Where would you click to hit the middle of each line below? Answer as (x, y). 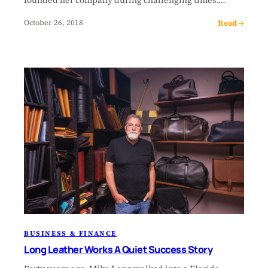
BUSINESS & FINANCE (71, 234)
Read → (231, 22)
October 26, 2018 (54, 23)
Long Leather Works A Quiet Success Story (118, 250)
